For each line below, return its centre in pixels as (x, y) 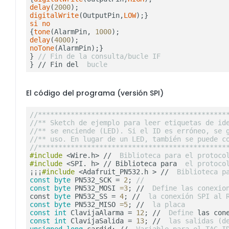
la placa (167, 205)
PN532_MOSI (95, 188)
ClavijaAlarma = (101, 213)
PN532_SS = (95, 197)
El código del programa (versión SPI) (95, 93)
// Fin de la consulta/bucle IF (99, 56)
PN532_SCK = (97, 180)
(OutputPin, (101, 16)
